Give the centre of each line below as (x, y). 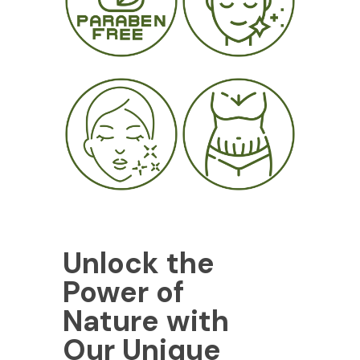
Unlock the (138, 263)
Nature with (145, 321)
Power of (123, 292)
